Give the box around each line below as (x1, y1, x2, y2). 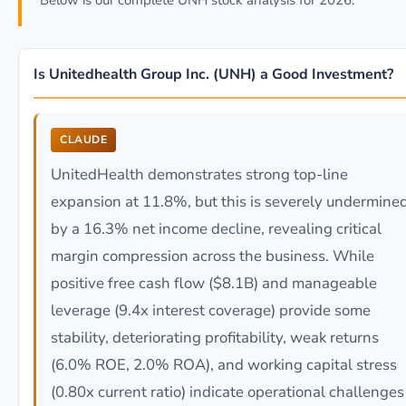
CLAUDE (60, 132, 107, 147)
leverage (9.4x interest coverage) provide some (51, 300, 371, 321)
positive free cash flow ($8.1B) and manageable (51, 273, 377, 294)
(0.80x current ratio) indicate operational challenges (51, 382, 404, 402)
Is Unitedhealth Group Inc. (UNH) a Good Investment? (34, 64, 393, 84)
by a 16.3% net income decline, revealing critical (51, 218, 382, 239)
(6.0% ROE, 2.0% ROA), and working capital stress (51, 354, 397, 375)
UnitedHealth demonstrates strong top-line (51, 164, 348, 185)
